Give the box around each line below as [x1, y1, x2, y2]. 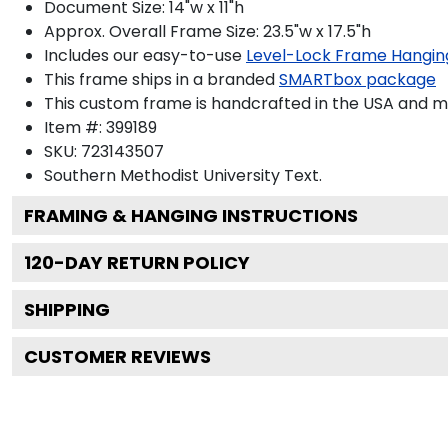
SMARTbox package [279, 67, 436, 91]
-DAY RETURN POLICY [54, 249, 250, 275]
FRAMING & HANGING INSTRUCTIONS [24, 202, 358, 228]
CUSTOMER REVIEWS [24, 343, 211, 369]
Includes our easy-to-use [44, 43, 242, 67]
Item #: [44, 115, 106, 139]
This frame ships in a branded [44, 67, 275, 91]
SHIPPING [24, 296, 110, 322]
